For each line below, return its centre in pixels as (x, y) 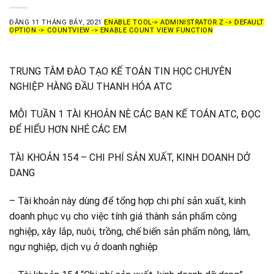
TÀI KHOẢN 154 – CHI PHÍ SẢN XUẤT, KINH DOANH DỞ (130, 158)
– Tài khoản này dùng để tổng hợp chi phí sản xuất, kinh (128, 201)
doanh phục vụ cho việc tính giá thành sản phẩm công (123, 216)
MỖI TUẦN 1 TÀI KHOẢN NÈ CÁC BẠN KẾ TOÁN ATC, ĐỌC (135, 114)
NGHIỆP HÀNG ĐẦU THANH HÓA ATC (91, 86)
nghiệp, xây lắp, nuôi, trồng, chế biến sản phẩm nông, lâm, (130, 231)
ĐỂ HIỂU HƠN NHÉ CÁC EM (68, 130)
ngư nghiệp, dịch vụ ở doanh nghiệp (83, 246)
